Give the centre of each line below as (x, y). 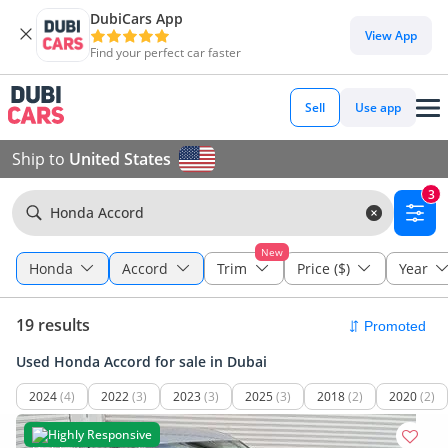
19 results (53, 325)
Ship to (40, 159)
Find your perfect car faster (165, 52)
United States (120, 159)
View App (391, 35)
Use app (378, 107)
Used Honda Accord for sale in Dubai (141, 361)
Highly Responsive (100, 434)
